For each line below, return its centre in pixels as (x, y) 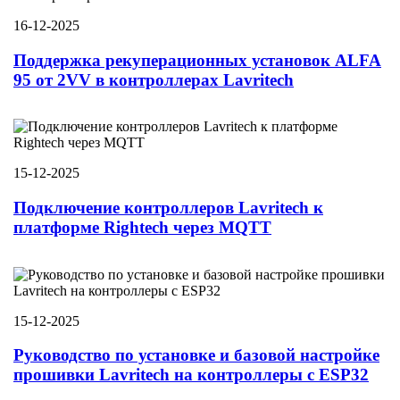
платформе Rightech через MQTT (142, 227)
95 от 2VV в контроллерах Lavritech (154, 79)
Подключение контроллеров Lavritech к (168, 207)
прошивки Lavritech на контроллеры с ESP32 (191, 375)
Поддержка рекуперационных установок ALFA (197, 60)
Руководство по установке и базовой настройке (196, 355)
